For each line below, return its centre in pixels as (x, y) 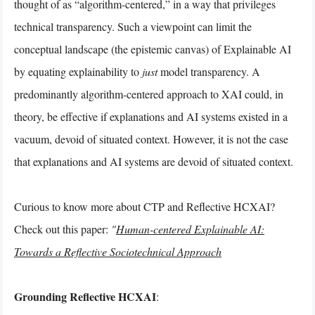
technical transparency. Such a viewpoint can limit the (133, 26)
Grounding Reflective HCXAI (85, 296)
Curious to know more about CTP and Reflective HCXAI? (144, 206)
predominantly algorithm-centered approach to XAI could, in (149, 94)
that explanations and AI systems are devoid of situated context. (154, 161)
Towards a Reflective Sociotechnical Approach (118, 251)
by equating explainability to (78, 71)
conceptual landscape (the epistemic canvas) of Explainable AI (153, 49)
